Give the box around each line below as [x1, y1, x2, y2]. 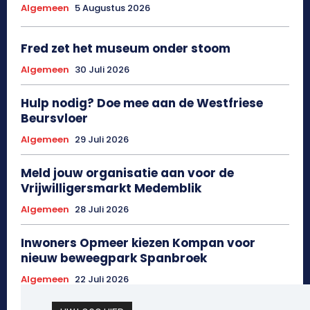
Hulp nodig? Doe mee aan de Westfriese [21, 94, 263, 111]
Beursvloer [21, 109, 88, 127]
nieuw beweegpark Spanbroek [21, 249, 207, 266]
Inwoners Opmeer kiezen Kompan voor [21, 234, 255, 251]
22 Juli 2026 [75, 272, 129, 286]
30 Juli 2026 [75, 62, 129, 76]
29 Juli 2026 [75, 132, 129, 146]
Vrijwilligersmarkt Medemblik [21, 179, 204, 197]
